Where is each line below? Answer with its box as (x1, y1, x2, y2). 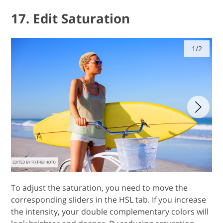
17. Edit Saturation (11, 3, 130, 22)
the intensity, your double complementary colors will (11, 200, 209, 211)
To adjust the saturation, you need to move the (11, 176, 188, 187)
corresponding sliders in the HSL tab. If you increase (11, 188, 207, 199)
